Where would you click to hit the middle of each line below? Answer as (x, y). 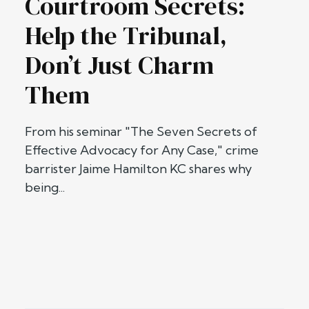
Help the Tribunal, (126, 35)
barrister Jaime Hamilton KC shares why (138, 168)
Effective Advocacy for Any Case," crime (142, 150)
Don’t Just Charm (119, 65)
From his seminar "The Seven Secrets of (141, 131)
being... (45, 187)
